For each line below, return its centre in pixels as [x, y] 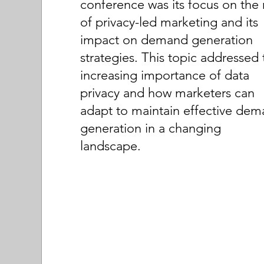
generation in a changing [151, 128]
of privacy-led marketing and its [169, 22]
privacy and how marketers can [168, 93]
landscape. [111, 146]
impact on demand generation [167, 40]
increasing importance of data [165, 75]
